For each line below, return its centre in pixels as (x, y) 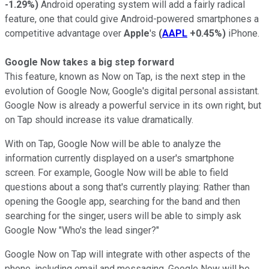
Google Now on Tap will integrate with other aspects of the (128, 254)
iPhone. (243, 33)
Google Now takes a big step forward (89, 62)
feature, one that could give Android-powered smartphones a (132, 19)
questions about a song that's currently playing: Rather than (127, 187)
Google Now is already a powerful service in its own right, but (133, 105)
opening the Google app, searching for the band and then (122, 201)
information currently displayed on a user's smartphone (119, 158)
